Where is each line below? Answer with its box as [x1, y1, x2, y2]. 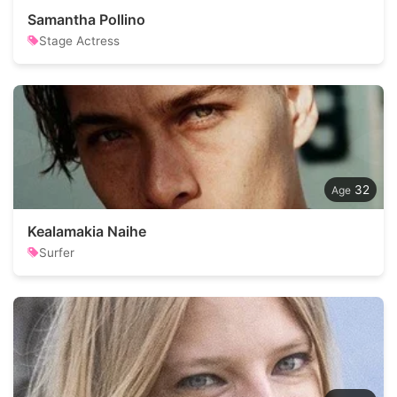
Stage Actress [39, 34, 120, 48]
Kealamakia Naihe [27, 222, 146, 240]
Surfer [39, 245, 74, 260]
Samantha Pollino [27, 11, 145, 28]
